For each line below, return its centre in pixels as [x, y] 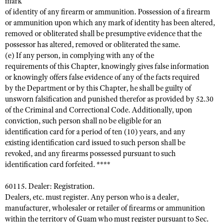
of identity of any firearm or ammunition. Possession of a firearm [108, 12]
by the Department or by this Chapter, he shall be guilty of [98, 88]
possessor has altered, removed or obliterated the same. [93, 45]
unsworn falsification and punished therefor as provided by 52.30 [109, 99]
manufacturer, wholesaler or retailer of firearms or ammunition [105, 208]
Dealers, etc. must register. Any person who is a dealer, [92, 197]
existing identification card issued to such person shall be [95, 143]
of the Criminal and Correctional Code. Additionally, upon [99, 110]
